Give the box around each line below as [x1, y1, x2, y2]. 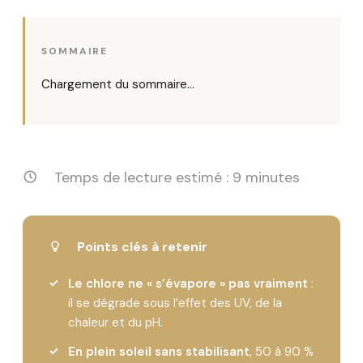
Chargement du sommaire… [41, 76, 194, 93]
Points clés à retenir [74, 237, 208, 255]
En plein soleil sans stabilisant [68, 343, 250, 360]
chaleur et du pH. [68, 314, 163, 331]
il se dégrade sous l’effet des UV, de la [68, 294, 282, 311]
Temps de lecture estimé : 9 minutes [49, 168, 300, 186]
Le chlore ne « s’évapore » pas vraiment [68, 275, 308, 292]
